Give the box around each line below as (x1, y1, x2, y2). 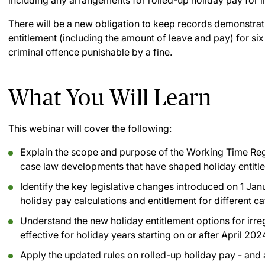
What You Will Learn (8, 85, 212, 110)
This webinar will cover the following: (8, 122, 172, 134)
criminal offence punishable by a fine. (8, 46, 172, 58)
